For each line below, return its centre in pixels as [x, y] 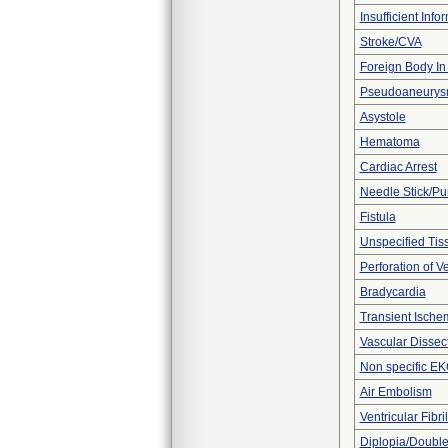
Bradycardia [392, 292]
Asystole [382, 117]
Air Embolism [395, 392]
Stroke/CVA [390, 42]
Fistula [377, 217]
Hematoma [389, 142]
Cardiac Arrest [398, 167]
